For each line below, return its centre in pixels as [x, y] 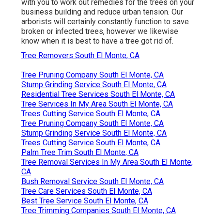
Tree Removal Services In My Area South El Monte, [107, 162]
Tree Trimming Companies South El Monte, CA [99, 210]
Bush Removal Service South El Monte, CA [93, 181]
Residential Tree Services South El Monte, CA [98, 94]
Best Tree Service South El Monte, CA [85, 201]
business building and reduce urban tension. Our [102, 12]
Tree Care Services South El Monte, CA [87, 191]
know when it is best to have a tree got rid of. [97, 41]
